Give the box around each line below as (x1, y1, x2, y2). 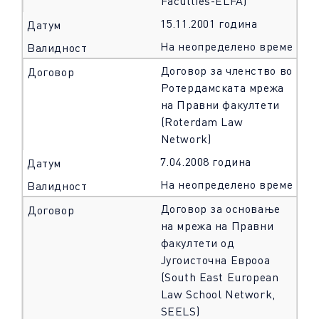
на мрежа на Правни (160, 219, 274, 233)
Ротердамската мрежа (160, 80, 284, 95)
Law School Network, (160, 287, 276, 301)
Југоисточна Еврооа (160, 253, 271, 267)
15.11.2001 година (159, 16, 258, 31)
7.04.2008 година (159, 155, 252, 169)
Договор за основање (160, 202, 281, 216)
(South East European (160, 270, 279, 284)
